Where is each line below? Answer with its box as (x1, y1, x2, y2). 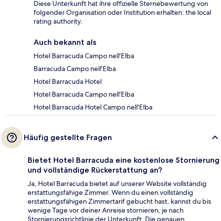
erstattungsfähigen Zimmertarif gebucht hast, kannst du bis (28, 197, 211, 206)
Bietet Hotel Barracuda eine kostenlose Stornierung (28, 155, 220, 165)
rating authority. (34, 17, 82, 26)
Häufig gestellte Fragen (24, 133, 112, 143)
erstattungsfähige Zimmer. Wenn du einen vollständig (28, 188, 193, 197)
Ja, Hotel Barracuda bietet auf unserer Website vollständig (28, 179, 207, 188)
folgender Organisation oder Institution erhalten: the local (34, 8, 211, 17)
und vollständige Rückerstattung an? (28, 165, 162, 175)
